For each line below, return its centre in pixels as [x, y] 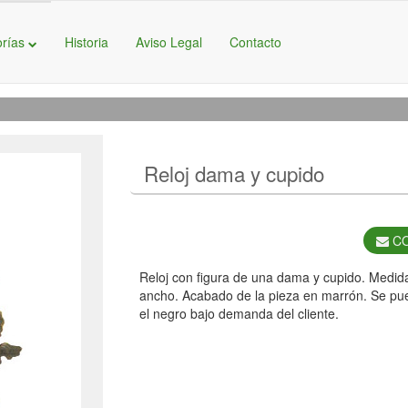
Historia [87, 42]
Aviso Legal [169, 42]
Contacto [255, 42]
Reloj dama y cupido [235, 173]
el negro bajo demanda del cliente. [240, 313]
